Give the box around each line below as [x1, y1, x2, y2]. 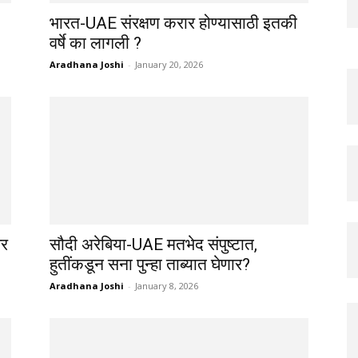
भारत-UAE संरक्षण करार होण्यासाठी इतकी [50, 13, 297, 33]
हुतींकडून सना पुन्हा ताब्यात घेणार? [50, 254, 250, 274]
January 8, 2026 [135, 279, 198, 292]
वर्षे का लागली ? [50, 33, 141, 53]
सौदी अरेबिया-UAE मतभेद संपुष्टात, [50, 234, 257, 254]
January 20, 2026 [135, 58, 203, 70]
